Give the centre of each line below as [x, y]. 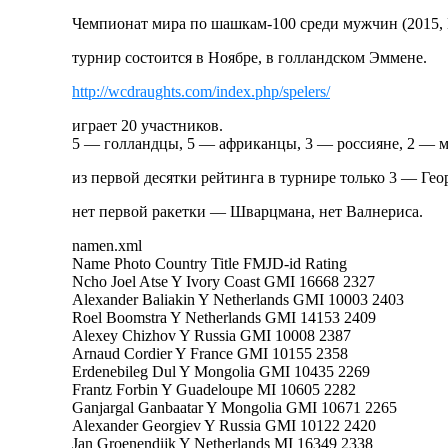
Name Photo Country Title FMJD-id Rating [209, 263]
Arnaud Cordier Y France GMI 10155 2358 [210, 353]
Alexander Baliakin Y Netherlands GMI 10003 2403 [238, 299]
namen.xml [107, 245]
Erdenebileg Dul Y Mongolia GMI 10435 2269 [221, 371]
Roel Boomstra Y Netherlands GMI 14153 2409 [224, 317]
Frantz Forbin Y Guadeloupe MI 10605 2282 [214, 389]
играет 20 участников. [147, 125]
